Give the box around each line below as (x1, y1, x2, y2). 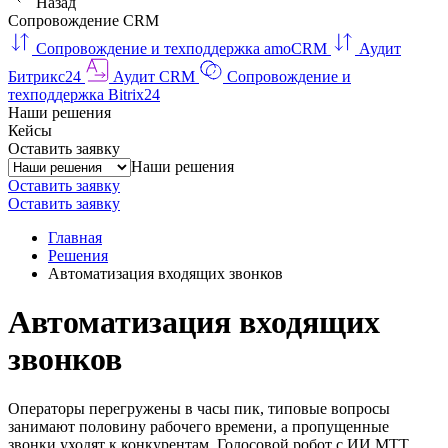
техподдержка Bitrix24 (8, 86, 160, 103)
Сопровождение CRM (8, 12, 159, 29)
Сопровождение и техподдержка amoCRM (36, 40, 327, 57)
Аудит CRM (113, 68, 195, 85)
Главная (48, 229, 102, 246)
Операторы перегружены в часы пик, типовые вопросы (8, 399, 390, 417)
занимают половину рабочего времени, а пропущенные (8, 417, 389, 435)
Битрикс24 (8, 68, 81, 85)
